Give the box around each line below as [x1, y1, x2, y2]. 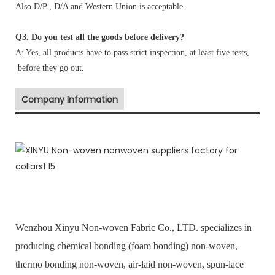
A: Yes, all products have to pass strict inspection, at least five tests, [15, 47, 249, 57]
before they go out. [15, 63, 84, 72]
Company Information [21, 93, 118, 106]
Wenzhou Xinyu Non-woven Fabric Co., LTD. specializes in [15, 222, 252, 233]
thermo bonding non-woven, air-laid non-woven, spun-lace [15, 258, 244, 269]
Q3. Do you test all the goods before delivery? [15, 32, 184, 42]
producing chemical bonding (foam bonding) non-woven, [15, 240, 238, 251]
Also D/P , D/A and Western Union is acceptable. [15, 1, 185, 11]
